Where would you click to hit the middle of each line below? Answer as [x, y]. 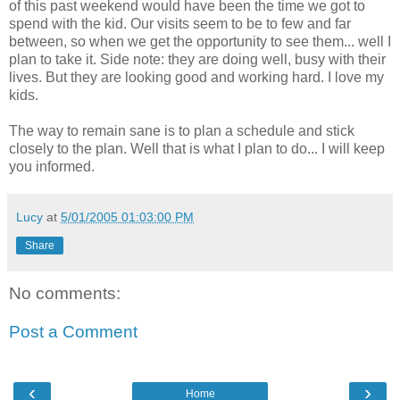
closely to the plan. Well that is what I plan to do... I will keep [197, 148]
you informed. [52, 166]
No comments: [65, 293]
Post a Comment [73, 332]
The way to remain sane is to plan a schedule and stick [182, 130]
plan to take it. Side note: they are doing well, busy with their [197, 59]
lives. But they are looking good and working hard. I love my [196, 77]
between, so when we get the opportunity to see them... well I [200, 41]
